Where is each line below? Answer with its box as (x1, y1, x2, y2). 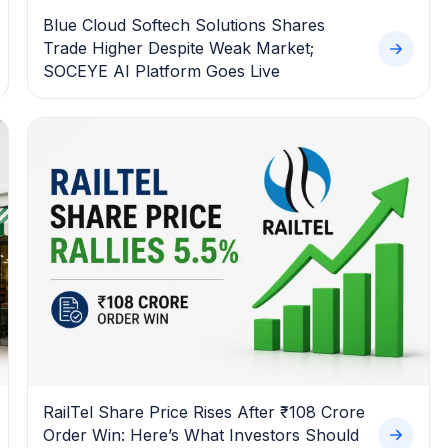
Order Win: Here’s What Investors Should (42, 424, 359, 445)
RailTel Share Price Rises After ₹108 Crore (42, 401, 365, 422)
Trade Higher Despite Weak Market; (42, 38, 314, 59)
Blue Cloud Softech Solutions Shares (42, 15, 325, 36)
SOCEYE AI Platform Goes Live (42, 61, 280, 82)
